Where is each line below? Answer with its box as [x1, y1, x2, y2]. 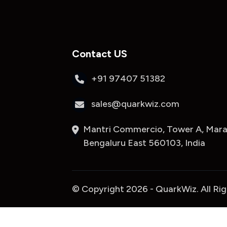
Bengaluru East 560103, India [83, 137, 205, 148]
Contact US [72, 48, 127, 60]
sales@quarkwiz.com [91, 98, 181, 109]
